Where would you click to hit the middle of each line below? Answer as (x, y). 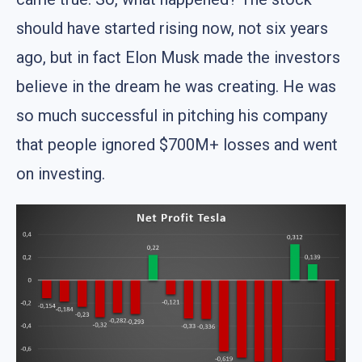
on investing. (61, 173)
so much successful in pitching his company (172, 115)
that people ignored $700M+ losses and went (177, 144)
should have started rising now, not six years (172, 28)
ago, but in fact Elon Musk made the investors (178, 57)
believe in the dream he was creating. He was (176, 86)
